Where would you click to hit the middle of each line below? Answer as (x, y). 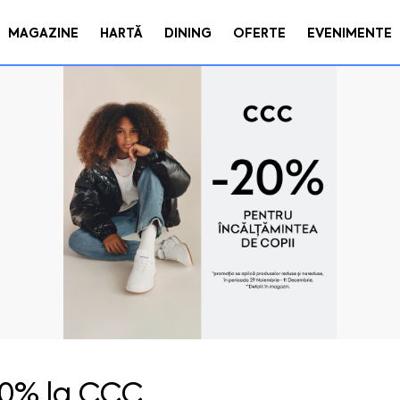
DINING (188, 33)
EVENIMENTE (350, 33)
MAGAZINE (43, 33)
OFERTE (259, 33)
